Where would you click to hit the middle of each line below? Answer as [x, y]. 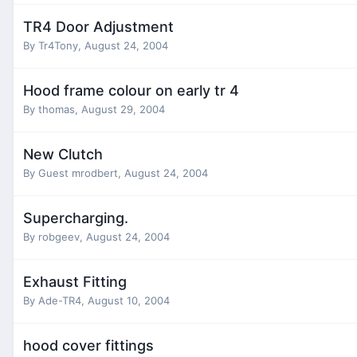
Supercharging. [76, 218]
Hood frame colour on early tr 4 [131, 90]
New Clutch [63, 154]
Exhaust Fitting [75, 281]
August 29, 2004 [123, 109]
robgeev [59, 236]
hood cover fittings [88, 345]
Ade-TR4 [60, 300]
